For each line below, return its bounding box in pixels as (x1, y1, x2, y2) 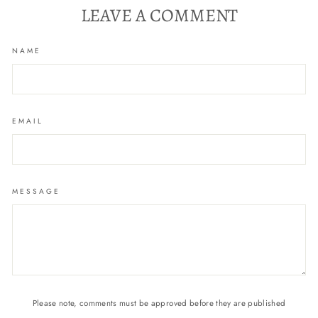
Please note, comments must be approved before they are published (32, 297, 286, 309)
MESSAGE (12, 186, 61, 197)
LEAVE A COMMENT (80, 3, 238, 28)
